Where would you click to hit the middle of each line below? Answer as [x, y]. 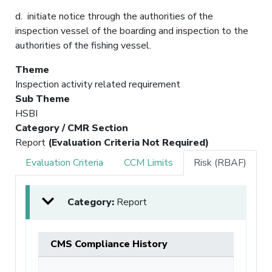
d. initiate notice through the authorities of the [114, 16]
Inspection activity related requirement [98, 84]
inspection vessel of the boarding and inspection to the [132, 31]
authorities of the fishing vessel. [83, 45]
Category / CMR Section [72, 128]
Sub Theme [42, 99]
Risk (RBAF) [220, 162]
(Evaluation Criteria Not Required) [128, 142]
